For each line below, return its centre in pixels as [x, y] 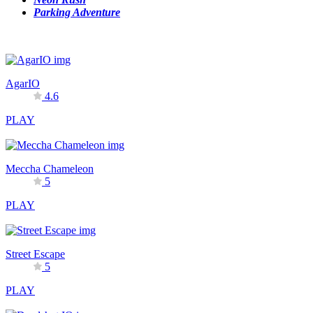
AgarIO [23, 84]
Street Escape [35, 254]
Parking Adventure [77, 13]
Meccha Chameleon [50, 169]
